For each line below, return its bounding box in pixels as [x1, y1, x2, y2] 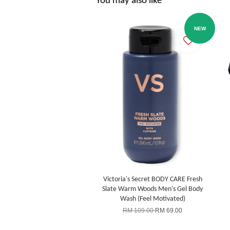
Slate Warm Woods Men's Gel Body [102, 185, 203, 193]
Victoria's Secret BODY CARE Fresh [103, 176, 202, 183]
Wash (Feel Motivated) [120, 195, 185, 203]
